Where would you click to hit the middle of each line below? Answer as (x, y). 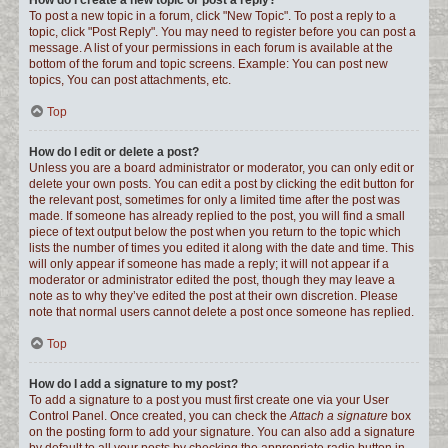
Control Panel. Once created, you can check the (159, 416)
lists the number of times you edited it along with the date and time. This (221, 248)
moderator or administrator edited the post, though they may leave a (212, 280)
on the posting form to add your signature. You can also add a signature (222, 432)
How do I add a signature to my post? (133, 384)
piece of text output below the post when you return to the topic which (215, 232)
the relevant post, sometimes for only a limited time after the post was (214, 200)
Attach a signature (339, 416)
